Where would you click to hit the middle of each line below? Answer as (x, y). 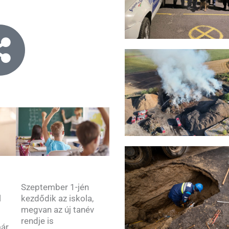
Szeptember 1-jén (55, 187)
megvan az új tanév (57, 209)
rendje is (37, 221)
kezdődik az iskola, (57, 198)
